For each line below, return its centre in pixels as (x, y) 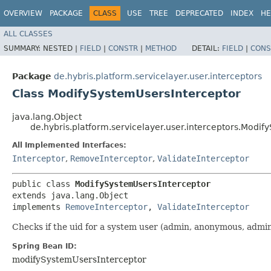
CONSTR (123, 48)
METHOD (161, 48)
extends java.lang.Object (70, 195)
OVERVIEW (23, 13)
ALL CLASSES (28, 34)
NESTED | (61, 48)
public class (44, 184)
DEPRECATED (199, 13)
